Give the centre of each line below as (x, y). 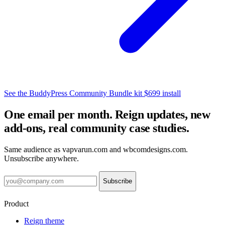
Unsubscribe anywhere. (41, 158)
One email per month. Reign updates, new (107, 114)
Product (16, 203)
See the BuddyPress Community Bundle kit (74, 93)
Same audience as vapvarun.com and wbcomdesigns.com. (96, 149)
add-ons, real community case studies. (97, 128)
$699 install (162, 93)
